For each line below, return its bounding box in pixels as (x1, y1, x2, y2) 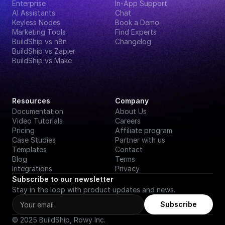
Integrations (12, 164, 52, 173)
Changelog (115, 37, 151, 46)
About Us (115, 107, 147, 116)
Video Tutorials (12, 117, 63, 125)
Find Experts (115, 28, 157, 36)
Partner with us (115, 136, 165, 144)
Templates (12, 145, 47, 154)
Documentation (12, 107, 63, 116)
